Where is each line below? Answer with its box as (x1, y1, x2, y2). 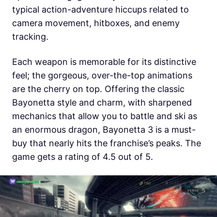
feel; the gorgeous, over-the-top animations (12, 70, 192, 80)
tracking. (12, 31, 48, 42)
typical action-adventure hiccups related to (12, 4, 189, 15)
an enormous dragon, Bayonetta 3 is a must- (12, 124, 196, 135)
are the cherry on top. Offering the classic (12, 83, 185, 94)
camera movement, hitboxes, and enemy (12, 17, 180, 28)
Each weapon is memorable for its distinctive (12, 56, 196, 67)
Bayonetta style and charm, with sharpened (12, 97, 192, 108)
